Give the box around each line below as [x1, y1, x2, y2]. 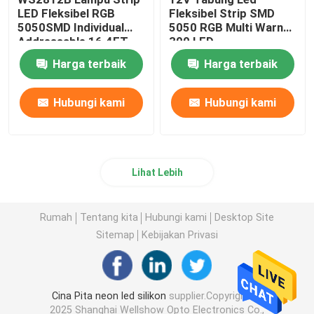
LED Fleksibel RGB [18, 6, 116, 20]
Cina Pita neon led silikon [52, 290, 167, 302]
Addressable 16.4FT [18, 34, 129, 48]
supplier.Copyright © [166, 290, 262, 302]
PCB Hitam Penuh [18, 62, 111, 76]
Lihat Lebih [131, 166, 183, 178]
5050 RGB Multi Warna [169, 20, 290, 34]
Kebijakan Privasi [142, 229, 219, 241]
